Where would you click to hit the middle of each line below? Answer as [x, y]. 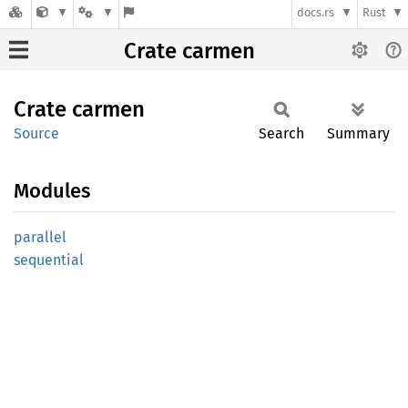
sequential [49, 260]
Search [281, 133]
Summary [358, 133]
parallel [40, 237]
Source [36, 133]
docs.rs [316, 13]
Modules [52, 191]
